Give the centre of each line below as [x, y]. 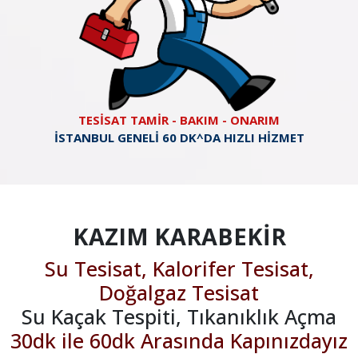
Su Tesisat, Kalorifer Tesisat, [179, 269]
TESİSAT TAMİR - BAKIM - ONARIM [179, 120]
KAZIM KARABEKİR [179, 237]
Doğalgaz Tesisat [179, 293]
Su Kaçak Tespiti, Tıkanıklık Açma [179, 317]
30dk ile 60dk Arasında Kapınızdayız [179, 341]
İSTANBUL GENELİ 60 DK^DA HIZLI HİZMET [179, 138]
